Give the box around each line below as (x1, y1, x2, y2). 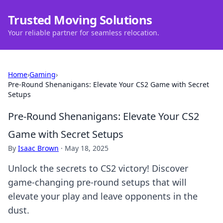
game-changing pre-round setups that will (8, 176, 187, 188)
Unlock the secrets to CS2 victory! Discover (8, 162, 188, 174)
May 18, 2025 (65, 143, 109, 153)
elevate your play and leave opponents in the (8, 190, 198, 202)
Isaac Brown (18, 143, 59, 153)
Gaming (29, 70, 56, 79)
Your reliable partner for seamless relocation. (8, 28, 159, 37)
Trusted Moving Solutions (8, 11, 152, 28)
